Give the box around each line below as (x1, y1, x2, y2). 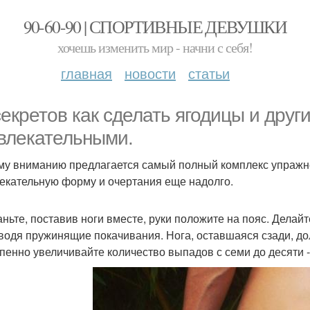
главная (61, 63, 112, 83)
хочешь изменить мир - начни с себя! (57, 38, 253, 57)
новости (125, 63, 176, 83)
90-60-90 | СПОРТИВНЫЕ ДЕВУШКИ (23, 15, 287, 38)
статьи (188, 63, 230, 83)
